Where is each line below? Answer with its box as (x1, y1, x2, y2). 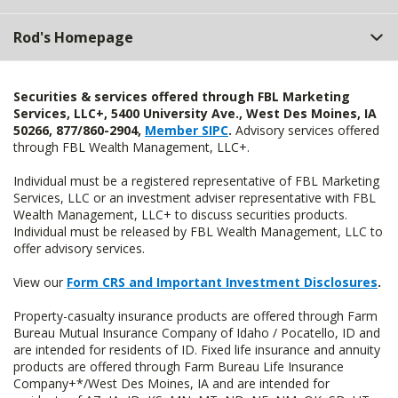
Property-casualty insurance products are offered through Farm (13, 307, 378, 324)
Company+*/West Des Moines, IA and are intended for (13, 375, 330, 392)
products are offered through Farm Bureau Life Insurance (13, 358, 344, 375)
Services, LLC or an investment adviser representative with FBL (13, 189, 376, 206)
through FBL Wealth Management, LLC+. (13, 139, 250, 155)
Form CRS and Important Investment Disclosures (67, 274, 378, 291)
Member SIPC (145, 122, 228, 139)
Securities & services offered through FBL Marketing (13, 88, 350, 105)
